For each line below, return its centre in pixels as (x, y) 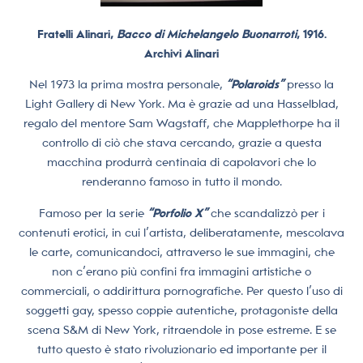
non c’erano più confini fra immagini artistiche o (181, 271)
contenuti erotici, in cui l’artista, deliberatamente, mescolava (181, 232)
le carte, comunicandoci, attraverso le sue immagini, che (181, 252)
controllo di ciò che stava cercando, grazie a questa (181, 143)
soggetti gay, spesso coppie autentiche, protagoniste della (181, 310)
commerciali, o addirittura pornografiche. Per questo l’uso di (181, 290)
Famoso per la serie (93, 213)
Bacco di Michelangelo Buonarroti (206, 34)
